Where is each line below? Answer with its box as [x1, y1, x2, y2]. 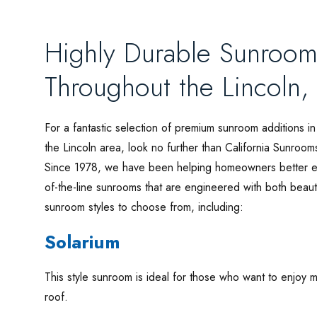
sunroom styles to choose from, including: [44, 198, 243, 215]
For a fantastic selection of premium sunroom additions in [44, 119, 316, 136]
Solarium [44, 229, 120, 255]
